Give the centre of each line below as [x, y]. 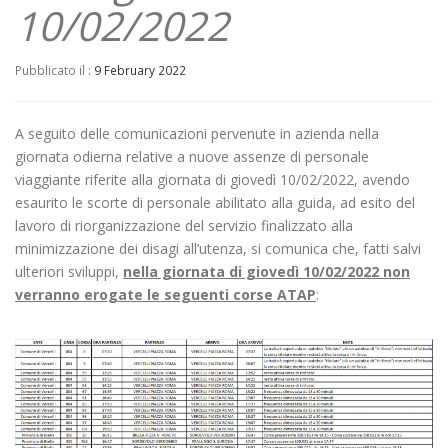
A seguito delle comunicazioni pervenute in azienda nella [197, 133]
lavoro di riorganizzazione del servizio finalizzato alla [184, 225]
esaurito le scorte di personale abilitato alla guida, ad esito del [215, 202]
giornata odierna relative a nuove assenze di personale [192, 156]
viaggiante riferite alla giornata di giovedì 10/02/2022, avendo [212, 179]
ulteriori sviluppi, [69, 271]
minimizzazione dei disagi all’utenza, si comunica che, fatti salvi [218, 248]
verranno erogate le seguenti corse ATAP [165, 294]
